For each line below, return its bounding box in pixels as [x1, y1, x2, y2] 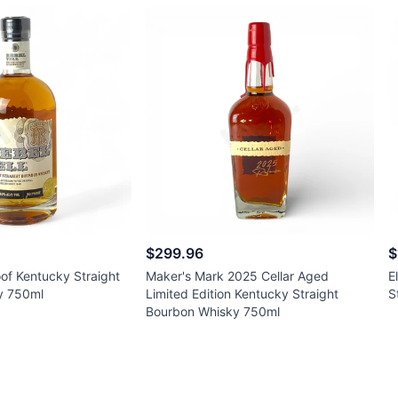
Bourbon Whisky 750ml [145, 303, 280, 319]
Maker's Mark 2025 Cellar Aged [145, 267, 329, 283]
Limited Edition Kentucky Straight [145, 285, 338, 301]
